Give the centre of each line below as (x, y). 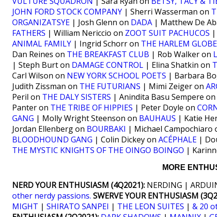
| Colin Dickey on (125, 139)
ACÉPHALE (178, 139)
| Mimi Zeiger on (173, 86)
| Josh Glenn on (100, 22)
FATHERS (29, 33)
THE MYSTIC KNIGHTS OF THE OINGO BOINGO (98, 150)
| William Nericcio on (85, 33)
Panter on (31, 108)
